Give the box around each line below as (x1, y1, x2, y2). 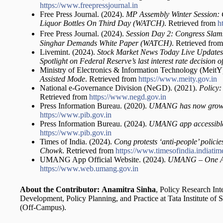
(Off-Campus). (20, 203, 66, 212)
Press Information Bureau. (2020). (40, 102, 149, 111)
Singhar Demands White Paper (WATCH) (40, 39, 172, 48)
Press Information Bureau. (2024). (40, 119, 149, 128)
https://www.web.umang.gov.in (40, 164, 138, 173)
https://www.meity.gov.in (138, 75, 217, 84)
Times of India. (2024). (40, 137, 114, 146)
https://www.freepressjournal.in (40, 1, 138, 10)
